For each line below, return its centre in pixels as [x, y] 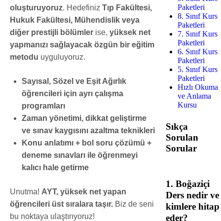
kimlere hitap [193, 206]
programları [43, 106]
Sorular [181, 148]
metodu [24, 57]
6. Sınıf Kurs [198, 51]
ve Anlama [194, 96]
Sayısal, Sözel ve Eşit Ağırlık [74, 81]
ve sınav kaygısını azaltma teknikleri [88, 130]
